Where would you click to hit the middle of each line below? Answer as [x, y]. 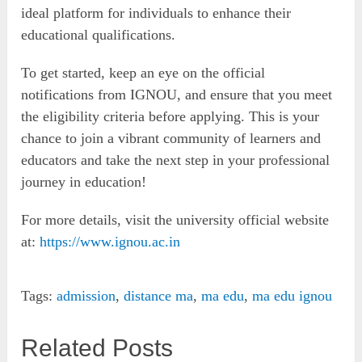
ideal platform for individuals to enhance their [156, 13]
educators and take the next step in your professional [176, 160]
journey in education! [84, 181]
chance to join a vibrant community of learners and [171, 138]
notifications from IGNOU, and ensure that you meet [177, 94]
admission [86, 295]
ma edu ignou [293, 295]
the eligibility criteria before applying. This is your [170, 116]
